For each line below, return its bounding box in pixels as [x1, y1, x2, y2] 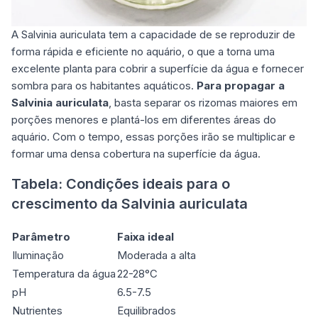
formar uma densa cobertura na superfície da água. [11, 147, 261, 161]
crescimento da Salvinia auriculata [11, 195, 248, 213]
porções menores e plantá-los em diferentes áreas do [11, 113, 276, 127]
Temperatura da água [12, 267, 116, 281]
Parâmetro [12, 230, 70, 244]
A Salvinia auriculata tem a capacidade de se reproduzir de [11, 28, 295, 42]
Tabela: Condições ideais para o [11, 175, 230, 193]
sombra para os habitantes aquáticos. [11, 79, 197, 93]
